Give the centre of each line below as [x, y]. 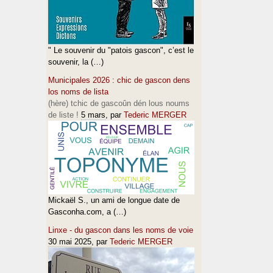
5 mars [93, 115]
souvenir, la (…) [76, 62]
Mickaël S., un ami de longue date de [114, 200]
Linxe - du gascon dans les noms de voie [121, 230]
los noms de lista [78, 92]
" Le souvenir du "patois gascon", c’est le [121, 50]
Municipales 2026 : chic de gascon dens [119, 80]
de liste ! [63, 115]
